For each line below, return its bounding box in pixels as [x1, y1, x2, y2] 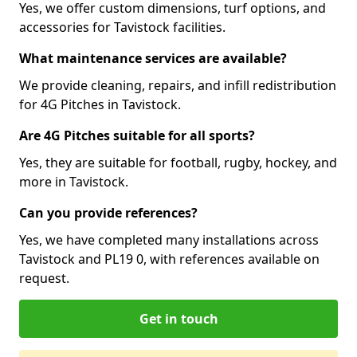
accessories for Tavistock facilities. [19, 18, 226, 36]
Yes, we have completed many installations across [19, 231, 319, 249]
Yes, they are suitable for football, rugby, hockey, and [19, 154, 337, 171]
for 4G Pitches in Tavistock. [19, 96, 181, 113]
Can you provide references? [19, 204, 198, 222]
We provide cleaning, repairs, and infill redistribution [19, 76, 336, 94]
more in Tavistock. [19, 173, 128, 190]
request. [19, 269, 69, 287]
